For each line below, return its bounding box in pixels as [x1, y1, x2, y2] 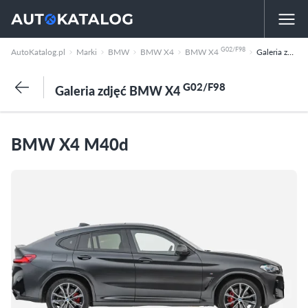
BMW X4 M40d [11, 132, 129, 155]
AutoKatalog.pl [11, 45, 65, 58]
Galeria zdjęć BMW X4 [55, 82, 183, 99]
